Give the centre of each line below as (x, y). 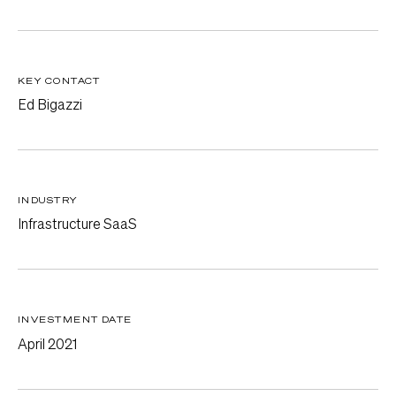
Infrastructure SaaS (77, 224)
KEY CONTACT (59, 80)
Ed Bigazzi (50, 104)
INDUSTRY (48, 199)
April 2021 (47, 343)
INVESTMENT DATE (75, 319)
